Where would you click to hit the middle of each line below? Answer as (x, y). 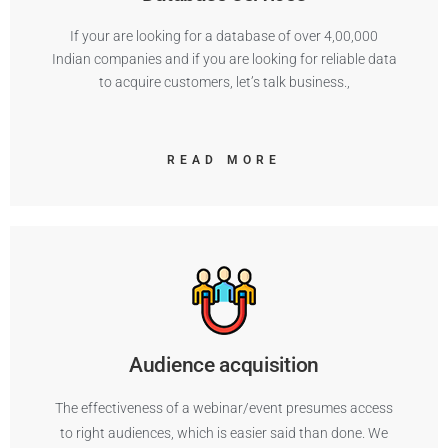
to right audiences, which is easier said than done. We (224, 433)
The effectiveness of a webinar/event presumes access (224, 408)
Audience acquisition (224, 365)
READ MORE (224, 160)
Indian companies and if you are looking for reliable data (224, 59)
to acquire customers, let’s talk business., (224, 82)
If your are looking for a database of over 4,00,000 (224, 36)
